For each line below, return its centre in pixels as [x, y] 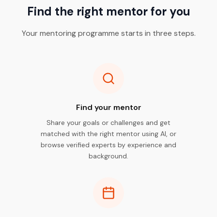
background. [108, 156]
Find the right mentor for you [108, 11]
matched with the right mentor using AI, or [108, 134]
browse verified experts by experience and [108, 145]
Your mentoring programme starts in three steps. [108, 33]
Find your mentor [108, 107]
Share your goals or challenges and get [108, 123]
